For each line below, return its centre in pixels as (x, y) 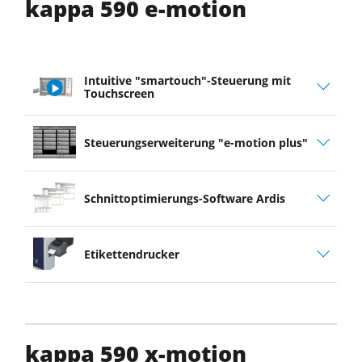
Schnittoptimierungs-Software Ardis (184, 199)
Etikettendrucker (131, 255)
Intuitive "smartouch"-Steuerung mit (187, 81)
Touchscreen (119, 94)
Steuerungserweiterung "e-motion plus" (196, 143)
